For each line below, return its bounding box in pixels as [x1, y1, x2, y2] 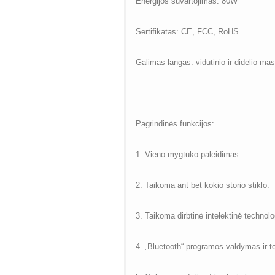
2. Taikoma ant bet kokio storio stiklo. [135, 180, 269, 190]
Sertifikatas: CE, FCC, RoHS [135, 27, 239, 37]
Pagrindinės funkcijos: [135, 119, 214, 129]
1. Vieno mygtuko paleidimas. [135, 150, 241, 160]
